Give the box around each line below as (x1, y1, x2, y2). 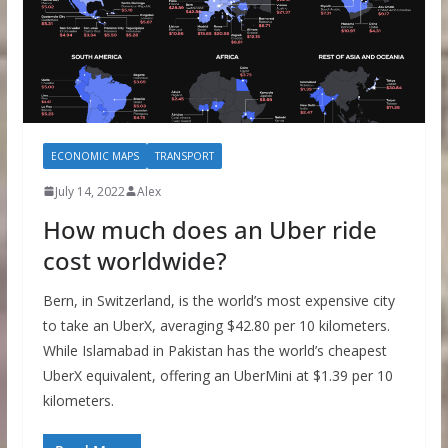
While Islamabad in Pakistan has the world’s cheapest (42, 340, 387, 360)
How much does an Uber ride (42, 212, 377, 246)
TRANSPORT (154, 148, 214, 163)
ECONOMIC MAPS (50, 148, 139, 163)
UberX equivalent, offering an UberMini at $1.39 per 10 (42, 365, 393, 385)
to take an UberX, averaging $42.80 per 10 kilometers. (42, 315, 390, 335)
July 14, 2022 (54, 182, 125, 200)
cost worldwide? (42, 243, 227, 277)
